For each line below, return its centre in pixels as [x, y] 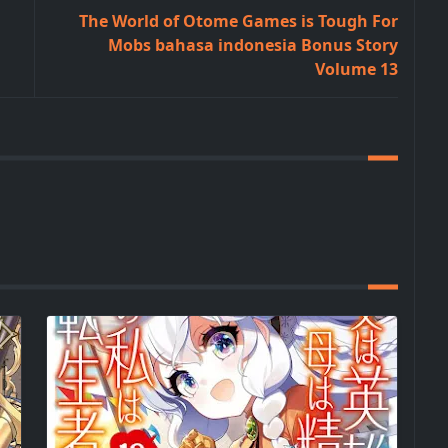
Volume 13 [356, 69]
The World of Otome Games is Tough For [238, 21]
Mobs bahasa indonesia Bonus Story [253, 45]
